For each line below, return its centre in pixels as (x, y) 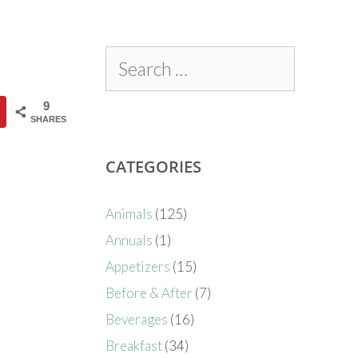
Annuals (129, 240)
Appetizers (138, 266)
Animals (129, 213)
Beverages (137, 319)
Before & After (149, 292)
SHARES (49, 119)
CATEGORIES (154, 166)
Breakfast (134, 345)
